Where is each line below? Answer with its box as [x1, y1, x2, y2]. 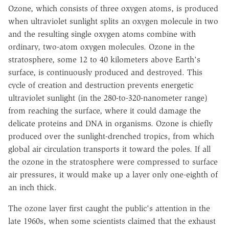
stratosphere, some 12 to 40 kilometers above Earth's [8, 55, 200, 65]
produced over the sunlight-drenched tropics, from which [8, 131, 214, 142]
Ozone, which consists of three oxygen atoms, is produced [8, 4, 218, 14]
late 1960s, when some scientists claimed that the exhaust [8, 216, 216, 226]
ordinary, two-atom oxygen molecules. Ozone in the [8, 42, 195, 52]
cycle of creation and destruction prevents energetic [8, 80, 193, 90]
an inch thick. [8, 182, 57, 193]
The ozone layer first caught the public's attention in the [8, 203, 210, 214]
